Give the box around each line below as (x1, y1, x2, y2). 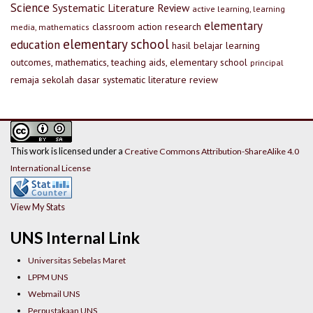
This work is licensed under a (10, 145, 124, 157)
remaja (10, 73, 39, 87)
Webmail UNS (28, 288, 80, 299)
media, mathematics (10, 22, 89, 33)
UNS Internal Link (10, 227, 140, 247)
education (10, 37, 60, 53)
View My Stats (10, 201, 65, 213)
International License (10, 163, 91, 174)
